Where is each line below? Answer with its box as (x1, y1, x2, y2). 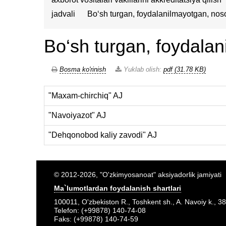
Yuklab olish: (122, 66, 163, 73)
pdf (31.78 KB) (163, 66, 206, 73)
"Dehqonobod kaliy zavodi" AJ (48, 131, 157, 139)
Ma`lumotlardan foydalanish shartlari (54, 184, 181, 192)
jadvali (51, 10, 75, 18)
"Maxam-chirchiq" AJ (48, 91, 123, 100)
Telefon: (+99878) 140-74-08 (54, 206, 146, 214)
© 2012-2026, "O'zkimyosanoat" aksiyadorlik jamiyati (54, 171, 221, 179)
